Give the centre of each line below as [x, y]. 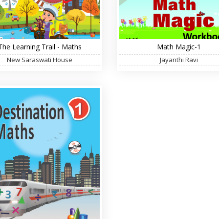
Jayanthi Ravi [179, 60]
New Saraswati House [40, 60]
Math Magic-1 [179, 47]
